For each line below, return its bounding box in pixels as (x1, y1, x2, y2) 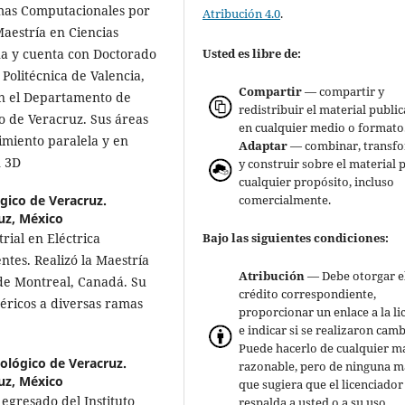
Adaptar (239, 137, 288, 154)
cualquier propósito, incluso (239, 173, 395, 190)
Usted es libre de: (202, 44, 302, 61)
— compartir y (302, 82, 385, 99)
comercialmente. (239, 191, 332, 208)
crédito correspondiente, (239, 285, 377, 302)
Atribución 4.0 (202, 5, 281, 22)
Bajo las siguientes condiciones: (202, 229, 390, 246)
